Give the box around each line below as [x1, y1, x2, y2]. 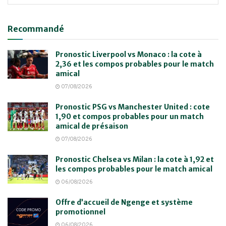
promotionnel [55, 207, 105, 217]
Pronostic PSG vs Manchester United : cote [55, 102, 210, 112]
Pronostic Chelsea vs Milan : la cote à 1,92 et [55, 155, 214, 164]
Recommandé [8, 24, 64, 34]
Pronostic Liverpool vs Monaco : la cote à [55, 50, 202, 60]
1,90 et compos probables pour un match [55, 112, 204, 122]
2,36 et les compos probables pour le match [55, 60, 214, 69]
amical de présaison [55, 122, 128, 131]
